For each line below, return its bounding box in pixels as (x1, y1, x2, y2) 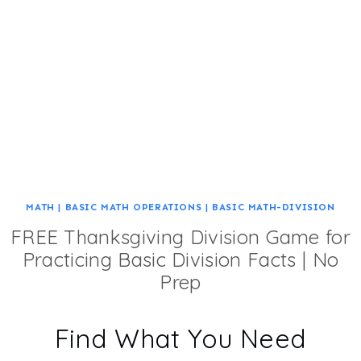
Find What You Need (54, 322, 307, 355)
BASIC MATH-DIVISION (212, 201, 335, 213)
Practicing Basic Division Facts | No (22, 247, 339, 272)
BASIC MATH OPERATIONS (64, 201, 202, 213)
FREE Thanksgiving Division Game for (10, 225, 351, 249)
